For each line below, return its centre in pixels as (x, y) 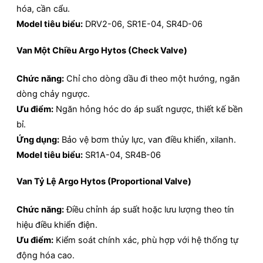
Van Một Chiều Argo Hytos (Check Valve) (102, 51)
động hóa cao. (45, 256)
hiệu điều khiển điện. (57, 225)
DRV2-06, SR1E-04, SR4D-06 (143, 24)
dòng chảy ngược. (53, 94)
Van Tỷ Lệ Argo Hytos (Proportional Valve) (104, 182)
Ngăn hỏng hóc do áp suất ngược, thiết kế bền (148, 109)
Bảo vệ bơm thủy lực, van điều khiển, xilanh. (148, 139)
